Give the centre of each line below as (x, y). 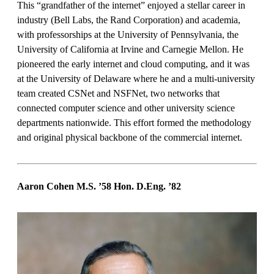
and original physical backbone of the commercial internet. (131, 138)
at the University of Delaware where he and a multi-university (136, 79)
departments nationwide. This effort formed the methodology (134, 123)
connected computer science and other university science (126, 108)
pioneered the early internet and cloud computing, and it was (133, 64)
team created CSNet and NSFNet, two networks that (118, 94)
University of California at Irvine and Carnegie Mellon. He (130, 50)
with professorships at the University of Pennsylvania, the (128, 35)
